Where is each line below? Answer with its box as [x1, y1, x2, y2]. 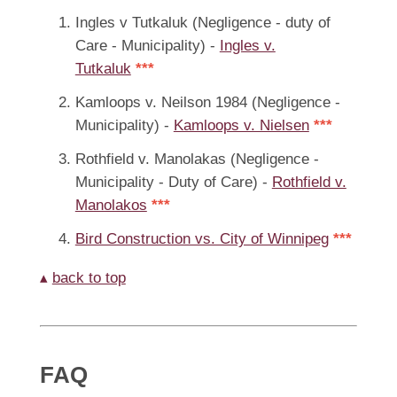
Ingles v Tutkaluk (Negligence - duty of [74, 13, 331, 31]
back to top [51, 269, 126, 286]
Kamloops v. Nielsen [173, 116, 309, 134]
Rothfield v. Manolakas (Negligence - [74, 150, 319, 167]
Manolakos [74, 196, 147, 214]
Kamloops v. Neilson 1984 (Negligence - [74, 93, 340, 111]
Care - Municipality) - [74, 36, 220, 54]
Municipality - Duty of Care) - [74, 173, 272, 191]
